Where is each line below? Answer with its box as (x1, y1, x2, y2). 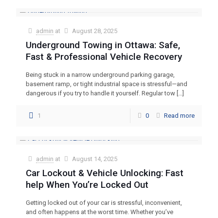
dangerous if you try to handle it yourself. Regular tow (26, 89, 175, 97)
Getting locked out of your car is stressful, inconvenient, (26, 199, 182, 206)
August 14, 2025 (72, 155, 118, 163)
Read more (164, 111, 195, 119)
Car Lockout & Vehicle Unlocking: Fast (26, 167, 183, 179)
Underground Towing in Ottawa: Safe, (26, 39, 180, 51)
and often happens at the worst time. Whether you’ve (26, 208, 173, 216)
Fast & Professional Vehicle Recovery (26, 51, 182, 62)
